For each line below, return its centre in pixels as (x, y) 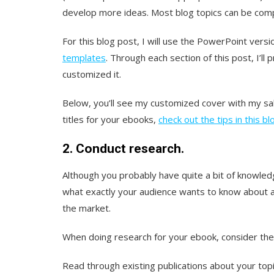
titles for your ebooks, (110, 119)
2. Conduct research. (123, 148)
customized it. (92, 74)
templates (84, 57)
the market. (87, 208)
